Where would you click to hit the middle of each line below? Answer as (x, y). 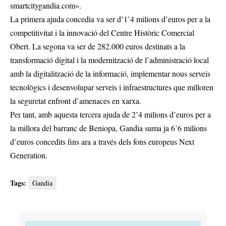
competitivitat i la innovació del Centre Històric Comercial (102, 33)
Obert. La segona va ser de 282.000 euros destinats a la (98, 46)
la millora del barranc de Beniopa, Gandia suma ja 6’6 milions (108, 128)
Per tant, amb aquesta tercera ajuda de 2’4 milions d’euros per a (110, 115)
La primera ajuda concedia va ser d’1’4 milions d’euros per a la (110, 19)
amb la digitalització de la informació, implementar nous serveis (110, 74)
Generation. (29, 155)
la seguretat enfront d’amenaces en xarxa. (76, 101)
